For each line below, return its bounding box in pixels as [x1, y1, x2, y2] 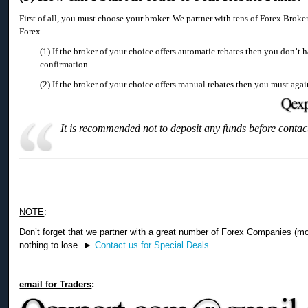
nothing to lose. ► [19, 239, 96, 250]
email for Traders [19, 278, 92, 289]
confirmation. [40, 59, 91, 70]
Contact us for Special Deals [95, 239, 210, 250]
